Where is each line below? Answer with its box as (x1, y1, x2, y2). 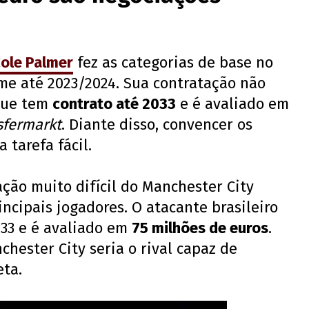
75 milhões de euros (132, 219, 268, 238)
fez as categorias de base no (73, 53, 273, 72)
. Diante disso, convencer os (61, 115, 252, 134)
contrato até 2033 (52, 94, 176, 114)
